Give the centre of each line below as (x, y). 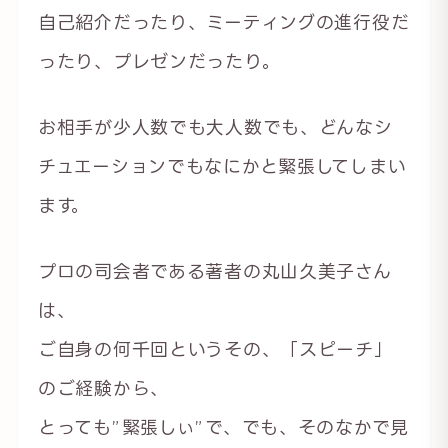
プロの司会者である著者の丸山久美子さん (214, 270)
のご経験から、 (103, 387)
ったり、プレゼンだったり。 (159, 60)
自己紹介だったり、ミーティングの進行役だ (223, 21)
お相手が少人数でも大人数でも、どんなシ (215, 126)
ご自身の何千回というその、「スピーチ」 (215, 348)
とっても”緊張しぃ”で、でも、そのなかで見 (223, 426)
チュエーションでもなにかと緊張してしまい (222, 165)
